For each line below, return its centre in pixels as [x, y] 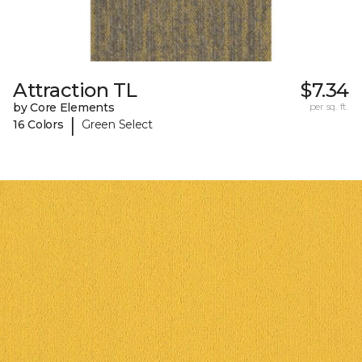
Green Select [117, 125]
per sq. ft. [329, 106]
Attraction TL [75, 90]
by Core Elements [64, 107]
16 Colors [38, 125]
